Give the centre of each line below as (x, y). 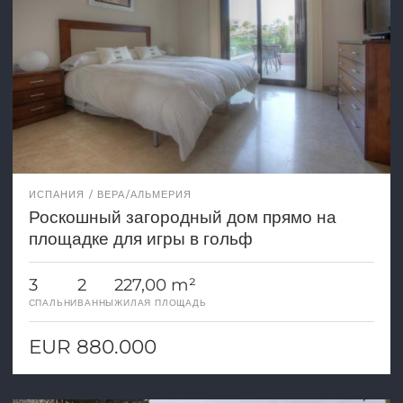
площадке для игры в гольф (140, 239)
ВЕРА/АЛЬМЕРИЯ (145, 195)
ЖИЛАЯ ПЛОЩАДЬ (161, 303)
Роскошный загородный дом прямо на (182, 217)
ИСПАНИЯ (57, 195)
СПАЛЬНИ (53, 303)
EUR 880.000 (92, 347)
